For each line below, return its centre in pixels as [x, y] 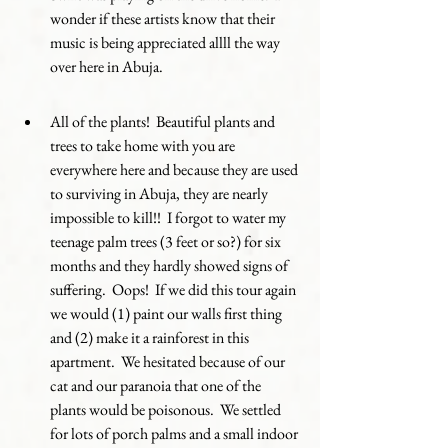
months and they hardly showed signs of [170, 265]
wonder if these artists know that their [164, 18]
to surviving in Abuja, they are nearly [160, 193]
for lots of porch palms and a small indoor [175, 433]
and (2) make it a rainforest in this [151, 337]
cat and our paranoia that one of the [157, 385]
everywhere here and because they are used [175, 169]
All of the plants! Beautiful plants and [164, 121]
